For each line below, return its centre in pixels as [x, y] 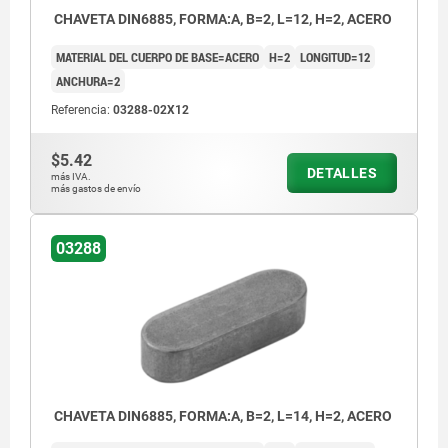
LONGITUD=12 [335, 57]
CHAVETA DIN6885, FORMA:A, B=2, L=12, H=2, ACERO [221, 19]
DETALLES [341, 173]
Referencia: [82, 110]
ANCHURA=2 [88, 81]
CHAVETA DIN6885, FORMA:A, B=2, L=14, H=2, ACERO [221, 416]
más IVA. [71, 177]
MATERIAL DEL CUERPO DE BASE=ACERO [157, 57]
